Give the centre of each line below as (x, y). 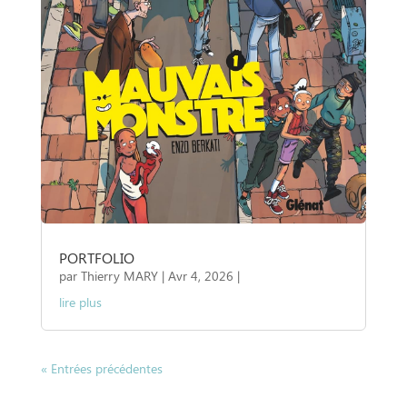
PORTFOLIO (96, 257)
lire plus (80, 302)
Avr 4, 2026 (200, 275)
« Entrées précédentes (101, 368)
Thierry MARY (119, 275)
